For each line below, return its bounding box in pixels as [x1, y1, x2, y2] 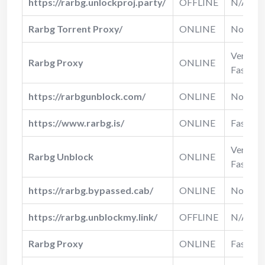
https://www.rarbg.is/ [28, 117, 124, 128]
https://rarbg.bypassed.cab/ [28, 184, 153, 196]
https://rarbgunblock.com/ [28, 90, 146, 102]
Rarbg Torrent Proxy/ [28, 22, 122, 34]
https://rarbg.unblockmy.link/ [28, 211, 157, 222]
